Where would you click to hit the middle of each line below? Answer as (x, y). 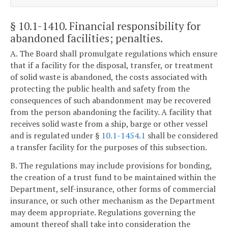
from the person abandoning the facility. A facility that (111, 112)
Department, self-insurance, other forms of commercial (113, 189)
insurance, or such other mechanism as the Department (113, 200)
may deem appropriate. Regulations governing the (103, 212)
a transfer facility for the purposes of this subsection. (109, 147)
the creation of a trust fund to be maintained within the (113, 177)
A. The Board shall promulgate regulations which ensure (114, 54)
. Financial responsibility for (133, 26)
